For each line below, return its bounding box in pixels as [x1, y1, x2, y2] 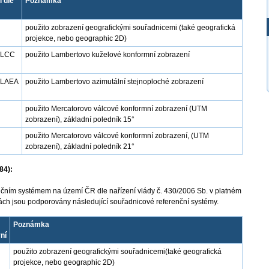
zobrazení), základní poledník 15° [25, 115, 134, 124]
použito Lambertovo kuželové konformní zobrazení [25, 50, 190, 59]
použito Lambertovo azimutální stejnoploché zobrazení [25, 77, 204, 86]
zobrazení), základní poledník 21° [25, 142, 134, 151]
